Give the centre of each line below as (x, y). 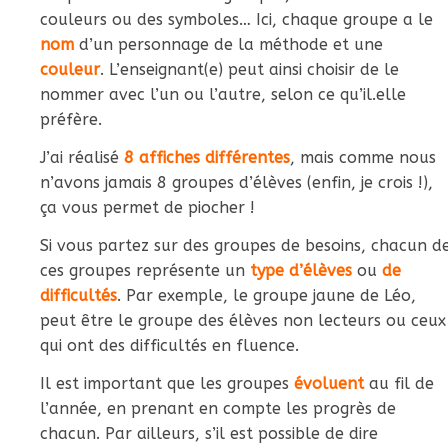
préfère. (71, 119)
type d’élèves (301, 270)
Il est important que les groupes (167, 383)
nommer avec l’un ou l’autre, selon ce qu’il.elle (223, 94)
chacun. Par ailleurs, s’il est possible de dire (209, 433)
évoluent (329, 383)
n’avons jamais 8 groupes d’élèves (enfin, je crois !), (236, 182)
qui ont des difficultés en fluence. (172, 345)
